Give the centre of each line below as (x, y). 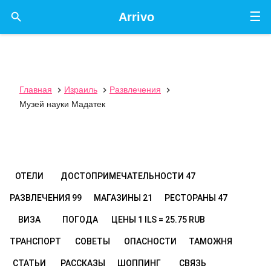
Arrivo (136, 17)
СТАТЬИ (29, 263)
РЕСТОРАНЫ (191, 198)
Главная (36, 90)
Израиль (81, 90)
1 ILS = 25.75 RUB (171, 220)
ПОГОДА (80, 220)
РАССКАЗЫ (83, 263)
